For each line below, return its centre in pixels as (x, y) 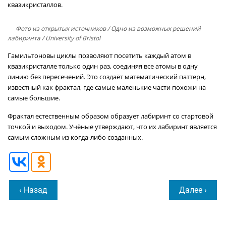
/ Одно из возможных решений (153, 29)
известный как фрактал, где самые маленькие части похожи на (107, 87)
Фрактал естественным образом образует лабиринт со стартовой (110, 116)
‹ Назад (33, 190)
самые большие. (34, 98)
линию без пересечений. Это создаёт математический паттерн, (107, 77)
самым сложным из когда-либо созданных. (75, 137)
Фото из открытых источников (61, 29)
